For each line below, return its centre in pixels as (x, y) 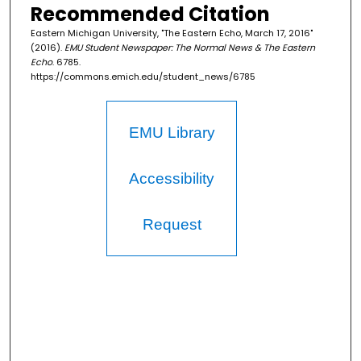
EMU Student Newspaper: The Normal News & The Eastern (189, 48)
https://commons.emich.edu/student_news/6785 (143, 77)
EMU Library (172, 133)
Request (172, 225)
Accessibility (172, 179)
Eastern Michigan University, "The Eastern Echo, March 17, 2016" (171, 33)
